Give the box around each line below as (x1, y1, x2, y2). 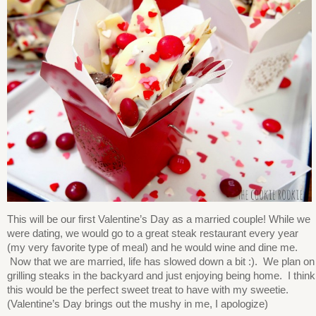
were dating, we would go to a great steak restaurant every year (7, 227, 298, 240)
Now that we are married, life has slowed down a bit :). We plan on (7, 255, 315, 268)
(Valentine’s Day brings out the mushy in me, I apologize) (7, 298, 268, 310)
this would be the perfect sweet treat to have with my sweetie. (7, 284, 288, 296)
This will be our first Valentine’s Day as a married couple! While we (7, 213, 310, 226)
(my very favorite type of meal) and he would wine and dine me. (7, 241, 298, 254)
